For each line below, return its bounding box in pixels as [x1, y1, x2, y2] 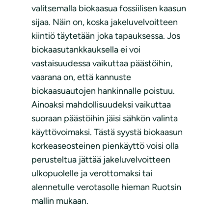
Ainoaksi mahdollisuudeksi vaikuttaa [31, 99, 171, 110]
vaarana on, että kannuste [31, 72, 131, 83]
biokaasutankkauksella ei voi [31, 44, 140, 55]
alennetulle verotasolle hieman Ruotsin [31, 182, 181, 193]
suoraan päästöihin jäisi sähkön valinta [31, 113, 178, 124]
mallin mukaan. [31, 195, 88, 207]
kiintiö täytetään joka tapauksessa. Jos [31, 30, 180, 42]
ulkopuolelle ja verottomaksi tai [31, 168, 152, 179]
